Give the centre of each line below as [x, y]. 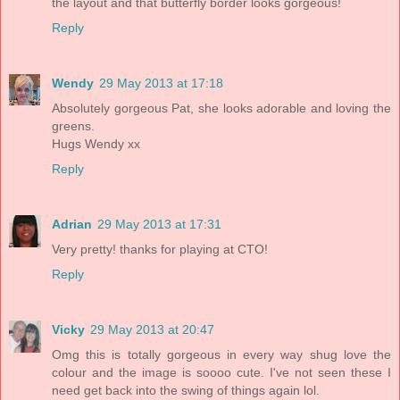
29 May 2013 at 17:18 [161, 83]
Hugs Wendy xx [96, 144]
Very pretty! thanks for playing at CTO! [160, 250]
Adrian [72, 225]
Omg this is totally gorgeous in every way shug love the [221, 355]
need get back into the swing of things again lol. [186, 391]
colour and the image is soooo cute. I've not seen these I [221, 373]
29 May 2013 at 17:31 [159, 225]
